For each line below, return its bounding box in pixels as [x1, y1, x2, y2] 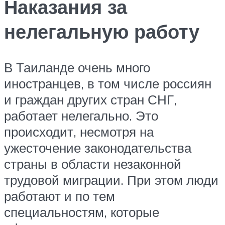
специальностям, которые [4, 204, 159, 220]
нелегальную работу [4, 19, 199, 44]
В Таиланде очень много [4, 59, 150, 76]
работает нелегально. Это [4, 107, 158, 124]
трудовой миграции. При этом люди [4, 172, 218, 188]
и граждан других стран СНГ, [4, 91, 177, 108]
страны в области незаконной [4, 156, 181, 172]
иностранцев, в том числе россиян [4, 75, 211, 92]
